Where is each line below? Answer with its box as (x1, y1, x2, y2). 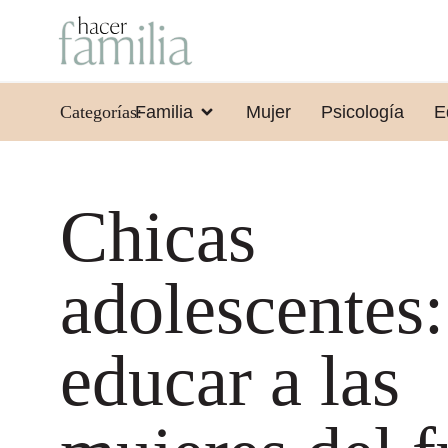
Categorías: (60, 101, 142, 122)
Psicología (320, 101, 404, 122)
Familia (134, 101, 193, 122)
